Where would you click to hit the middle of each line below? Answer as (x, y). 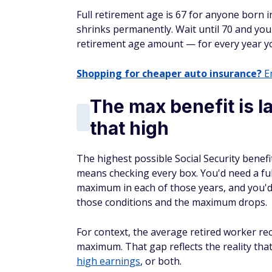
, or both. (161, 261)
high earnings (108, 261)
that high (129, 128)
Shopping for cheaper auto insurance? (169, 73)
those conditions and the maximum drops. (172, 202)
